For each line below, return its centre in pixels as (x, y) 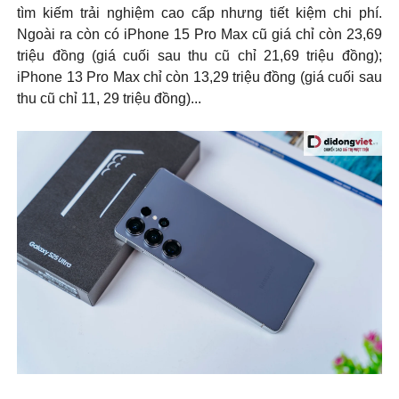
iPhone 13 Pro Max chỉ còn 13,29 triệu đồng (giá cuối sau (199, 77)
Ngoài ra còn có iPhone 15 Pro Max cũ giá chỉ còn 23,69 (199, 35)
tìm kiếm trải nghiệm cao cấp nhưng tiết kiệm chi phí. (199, 13)
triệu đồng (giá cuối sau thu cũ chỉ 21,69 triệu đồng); (199, 56)
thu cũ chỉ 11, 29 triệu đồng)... (110, 99)
